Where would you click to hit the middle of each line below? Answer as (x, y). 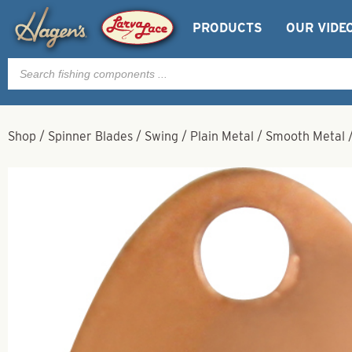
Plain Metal (222, 136)
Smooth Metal (305, 136)
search (26, 76)
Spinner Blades (90, 136)
